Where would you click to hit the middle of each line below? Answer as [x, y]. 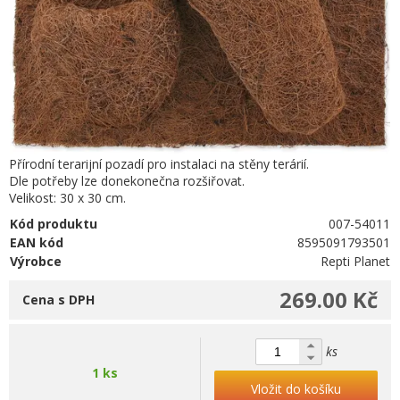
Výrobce [36, 261]
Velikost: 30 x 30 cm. [67, 198]
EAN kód [37, 242]
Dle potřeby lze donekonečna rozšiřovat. [127, 181]
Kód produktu [54, 224]
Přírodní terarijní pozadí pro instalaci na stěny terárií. [159, 164]
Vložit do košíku [296, 389]
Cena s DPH [58, 300]
